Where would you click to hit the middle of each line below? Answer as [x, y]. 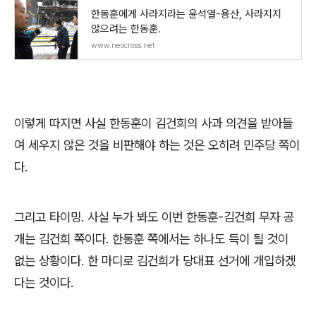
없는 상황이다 [48, 261]
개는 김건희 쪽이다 [60, 239]
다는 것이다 [42, 283]
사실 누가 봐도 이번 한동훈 [153, 217]
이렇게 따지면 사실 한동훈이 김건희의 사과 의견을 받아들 [153, 123]
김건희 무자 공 [259, 217]
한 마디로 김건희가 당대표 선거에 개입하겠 [192, 261]
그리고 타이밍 [48, 217]
